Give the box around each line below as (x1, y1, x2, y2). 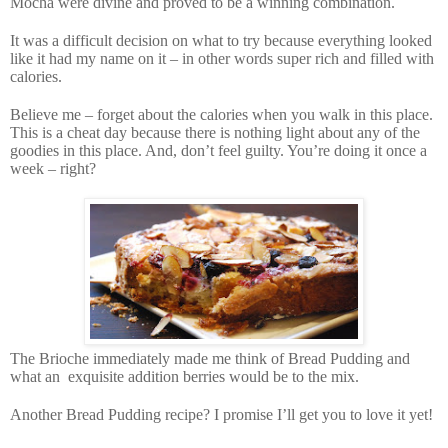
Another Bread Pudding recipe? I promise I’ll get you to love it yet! (10, 405, 433, 423)
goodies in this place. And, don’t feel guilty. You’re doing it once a (10, 141, 427, 159)
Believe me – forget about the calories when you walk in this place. (10, 105, 433, 123)
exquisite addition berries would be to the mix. (68, 367, 359, 385)
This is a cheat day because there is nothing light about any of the (10, 123, 420, 141)
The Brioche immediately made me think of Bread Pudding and (10, 349, 410, 367)
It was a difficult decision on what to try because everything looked (10, 31, 432, 49)
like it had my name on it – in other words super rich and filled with (10, 49, 434, 67)
